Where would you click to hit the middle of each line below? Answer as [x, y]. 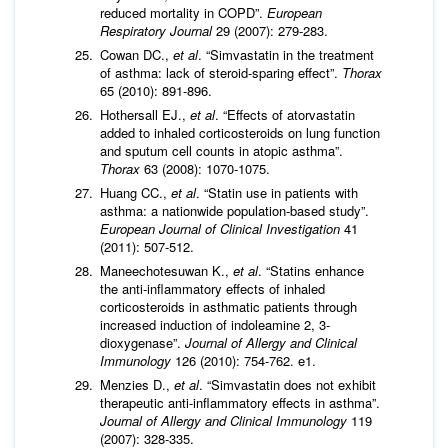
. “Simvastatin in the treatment [286, 54]
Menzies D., [137, 384]
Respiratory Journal [158, 30]
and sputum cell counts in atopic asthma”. [221, 150]
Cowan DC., [136, 54]
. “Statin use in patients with [277, 192]
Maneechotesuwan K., [166, 270]
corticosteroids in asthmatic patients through [228, 306]
